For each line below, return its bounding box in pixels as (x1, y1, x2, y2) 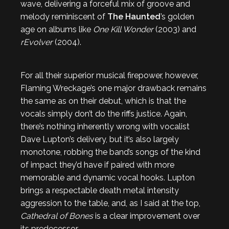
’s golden (161, 12, 194, 21)
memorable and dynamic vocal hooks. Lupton (20, 173, 195, 182)
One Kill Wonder (93, 25, 155, 34)
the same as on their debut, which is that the (20, 96, 186, 106)
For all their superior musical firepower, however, (20, 71, 198, 80)
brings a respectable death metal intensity (20, 186, 179, 195)
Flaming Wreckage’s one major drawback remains (20, 83, 207, 93)
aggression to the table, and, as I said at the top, (20, 198, 200, 208)
